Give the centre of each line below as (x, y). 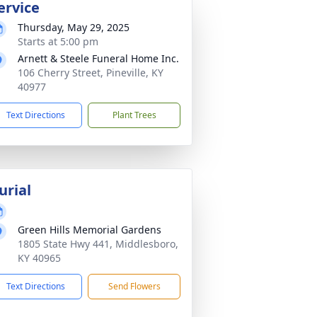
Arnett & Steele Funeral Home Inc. (98, 58)
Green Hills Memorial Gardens (90, 230)
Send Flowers (134, 286)
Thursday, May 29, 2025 (74, 27)
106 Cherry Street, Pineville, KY (91, 73)
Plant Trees (134, 115)
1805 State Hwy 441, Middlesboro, (98, 244)
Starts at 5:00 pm (58, 41)
